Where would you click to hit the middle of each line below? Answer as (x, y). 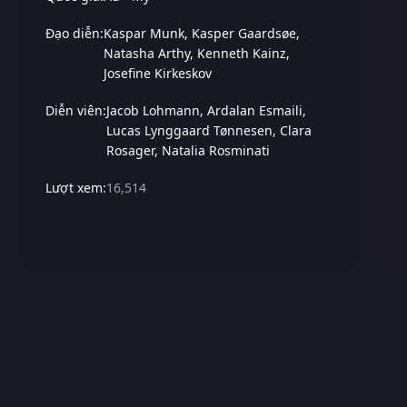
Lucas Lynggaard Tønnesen (189, 131)
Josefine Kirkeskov (158, 73)
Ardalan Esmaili (255, 111)
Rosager (130, 151)
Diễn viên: (76, 111)
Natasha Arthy (147, 53)
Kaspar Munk (144, 33)
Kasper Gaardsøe (244, 33)
